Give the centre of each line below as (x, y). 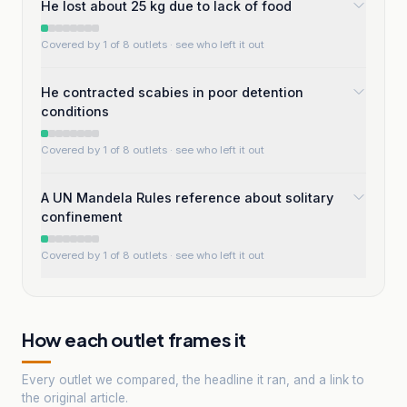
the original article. (75, 397)
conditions (75, 111)
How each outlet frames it (134, 339)
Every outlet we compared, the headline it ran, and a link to (193, 379)
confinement (82, 217)
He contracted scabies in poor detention (172, 92)
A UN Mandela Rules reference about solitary (187, 198)
